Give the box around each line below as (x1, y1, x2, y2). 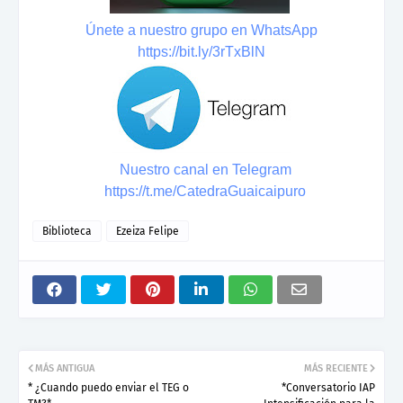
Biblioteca (42, 224, 92, 237)
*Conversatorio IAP (282, 381, 375, 394)
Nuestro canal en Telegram (119, 161, 291, 177)
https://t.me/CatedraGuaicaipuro (104, 183, 306, 199)
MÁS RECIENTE (304, 362, 368, 374)
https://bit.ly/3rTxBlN (138, 43, 265, 59)
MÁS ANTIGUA (35, 362, 94, 374)
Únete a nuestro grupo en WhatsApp (85, 22, 318, 38)
